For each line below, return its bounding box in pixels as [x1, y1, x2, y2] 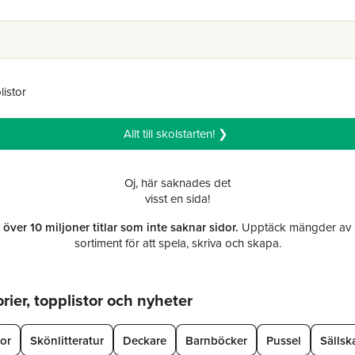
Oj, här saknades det [124, 174, 231, 192]
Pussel [266, 331, 301, 349]
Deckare [123, 331, 166, 349]
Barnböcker [185, 331, 247, 349]
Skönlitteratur [30, 331, 104, 349]
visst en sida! [145, 190, 210, 208]
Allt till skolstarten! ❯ [124, 125, 231, 143]
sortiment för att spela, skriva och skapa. [74, 235, 281, 252]
